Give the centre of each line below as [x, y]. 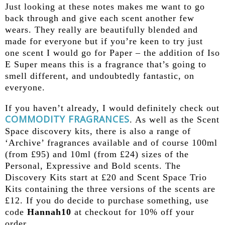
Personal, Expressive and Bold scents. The [93, 166]
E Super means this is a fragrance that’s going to [106, 65]
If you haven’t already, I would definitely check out [112, 108]
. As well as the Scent [175, 120]
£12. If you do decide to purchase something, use [107, 201]
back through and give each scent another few [100, 18]
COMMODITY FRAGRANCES [67, 119]
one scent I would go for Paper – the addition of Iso [113, 53]
